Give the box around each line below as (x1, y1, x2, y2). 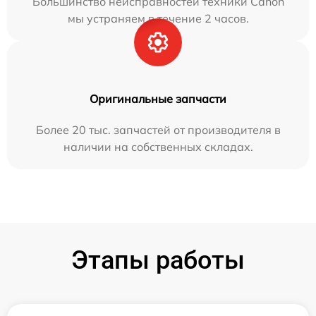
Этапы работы (71, 245, 245, 275)
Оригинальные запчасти (90, 92, 226, 106)
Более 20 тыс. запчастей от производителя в (35, 123, 281, 137)
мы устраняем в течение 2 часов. (67, 11, 249, 25)
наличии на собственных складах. (63, 140, 253, 154)
